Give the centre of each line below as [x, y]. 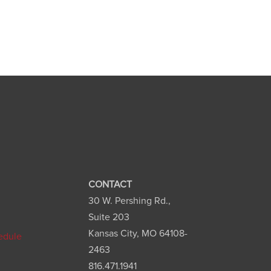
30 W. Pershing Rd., [129, 201]
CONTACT [110, 185]
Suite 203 [109, 217]
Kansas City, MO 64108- [138, 234]
